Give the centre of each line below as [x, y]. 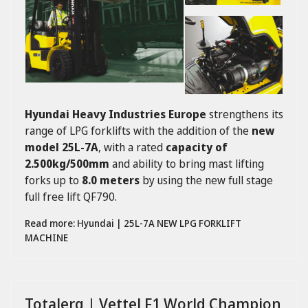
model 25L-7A [62, 147]
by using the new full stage [206, 180]
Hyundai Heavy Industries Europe [115, 114]
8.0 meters [111, 180]
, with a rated [132, 147]
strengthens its [245, 114]
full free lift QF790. [71, 196]
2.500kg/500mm [67, 163]
